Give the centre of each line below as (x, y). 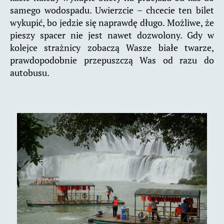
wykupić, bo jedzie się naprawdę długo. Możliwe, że (112, 23)
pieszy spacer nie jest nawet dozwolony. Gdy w (112, 35)
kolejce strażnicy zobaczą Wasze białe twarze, (112, 48)
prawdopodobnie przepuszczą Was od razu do (112, 60)
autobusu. (30, 73)
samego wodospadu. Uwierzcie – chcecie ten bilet (112, 10)
